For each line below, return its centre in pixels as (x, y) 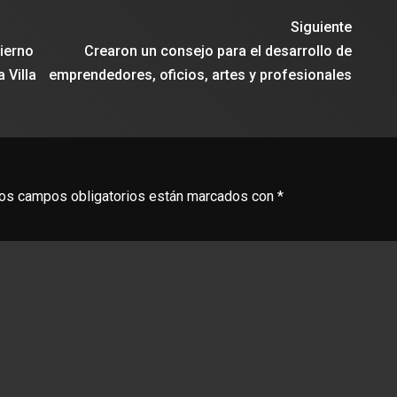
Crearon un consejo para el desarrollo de (218, 51)
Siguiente (322, 27)
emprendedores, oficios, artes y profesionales (201, 75)
